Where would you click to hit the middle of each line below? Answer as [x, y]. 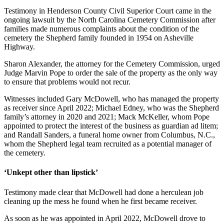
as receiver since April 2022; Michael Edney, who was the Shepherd [111, 108]
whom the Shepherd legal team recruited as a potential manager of [108, 144]
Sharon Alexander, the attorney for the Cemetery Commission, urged [112, 64]
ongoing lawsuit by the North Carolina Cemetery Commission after [110, 20]
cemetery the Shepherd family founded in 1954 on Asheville [99, 38]
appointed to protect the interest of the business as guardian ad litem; [111, 126]
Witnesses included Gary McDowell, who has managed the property [111, 99]
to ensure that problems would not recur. [67, 82]
